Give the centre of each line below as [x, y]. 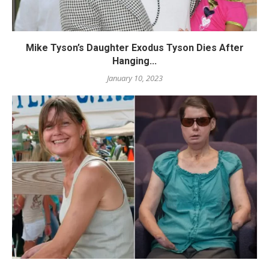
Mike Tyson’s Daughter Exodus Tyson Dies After [134, 47]
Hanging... [134, 61]
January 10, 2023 [134, 78]
